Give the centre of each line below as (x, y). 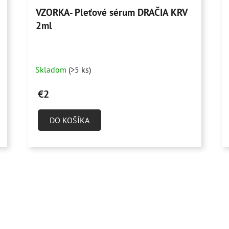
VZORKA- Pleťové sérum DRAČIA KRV (112, 13)
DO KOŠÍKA (70, 120)
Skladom (52, 70)
